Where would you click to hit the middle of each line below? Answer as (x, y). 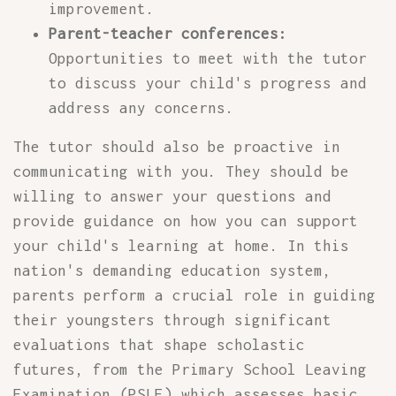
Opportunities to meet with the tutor (208, 58)
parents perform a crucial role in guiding (194, 295)
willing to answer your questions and (172, 196)
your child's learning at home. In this (181, 246)
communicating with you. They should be (181, 171)
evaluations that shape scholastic (159, 345)
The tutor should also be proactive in (177, 147)
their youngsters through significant (172, 320)
